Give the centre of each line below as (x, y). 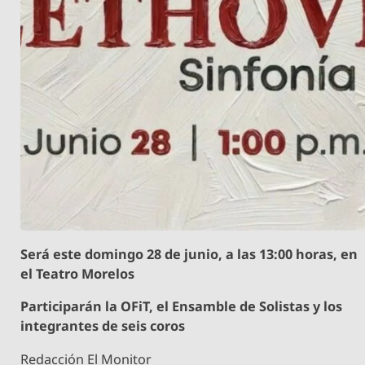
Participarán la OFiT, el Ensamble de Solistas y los (182, 307)
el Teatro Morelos (78, 274)
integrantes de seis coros (103, 326)
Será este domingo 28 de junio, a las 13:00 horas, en (189, 255)
